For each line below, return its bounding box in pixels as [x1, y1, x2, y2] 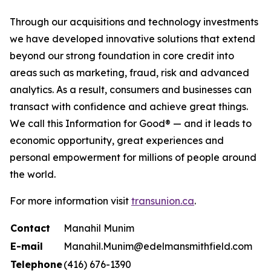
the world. [10, 168, 56, 180]
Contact [10, 222, 50, 234]
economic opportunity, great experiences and [10, 134, 224, 146]
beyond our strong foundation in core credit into [10, 50, 234, 62]
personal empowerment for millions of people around [10, 151, 256, 163]
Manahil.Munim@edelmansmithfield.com [64, 240, 252, 252]
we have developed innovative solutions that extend [10, 33, 255, 45]
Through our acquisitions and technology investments [10, 16, 258, 28]
